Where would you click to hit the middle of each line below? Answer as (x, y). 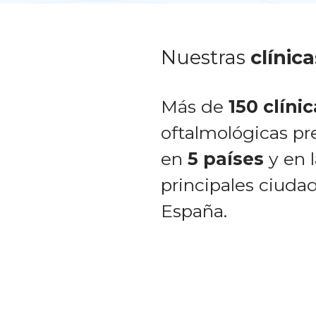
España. (194, 211)
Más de (194, 107)
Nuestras (205, 58)
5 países (225, 159)
